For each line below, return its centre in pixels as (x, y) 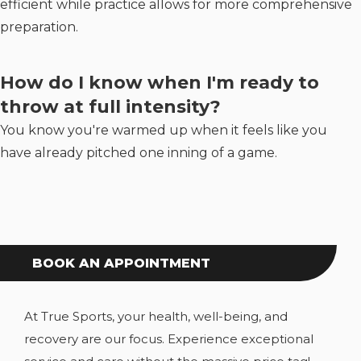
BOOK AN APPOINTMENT (121, 263)
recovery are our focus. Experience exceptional (169, 338)
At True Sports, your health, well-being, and (156, 316)
